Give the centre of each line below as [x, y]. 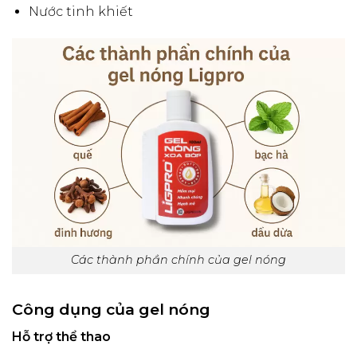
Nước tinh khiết [80, 12]
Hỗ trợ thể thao [61, 336]
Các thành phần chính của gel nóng [178, 260]
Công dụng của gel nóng [111, 309]
